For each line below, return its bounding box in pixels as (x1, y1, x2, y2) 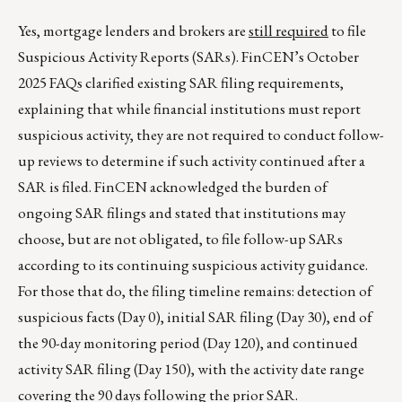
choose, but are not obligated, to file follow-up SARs (18, 229, 343, 249)
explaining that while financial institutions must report (18, 99, 361, 119)
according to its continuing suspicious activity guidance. (18, 255, 368, 275)
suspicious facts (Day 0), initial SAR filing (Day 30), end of (18, 307, 372, 328)
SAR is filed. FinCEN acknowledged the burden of (18, 177, 328, 197)
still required (249, 21, 328, 41)
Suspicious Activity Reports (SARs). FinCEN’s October (18, 47, 359, 67)
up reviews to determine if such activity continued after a (18, 151, 365, 171)
